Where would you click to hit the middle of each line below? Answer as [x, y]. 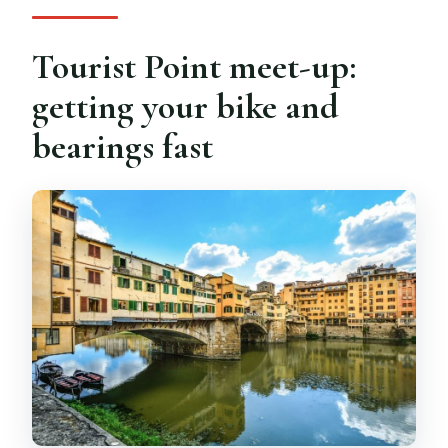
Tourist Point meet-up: [194, 66]
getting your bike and [186, 106]
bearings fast [123, 146]
